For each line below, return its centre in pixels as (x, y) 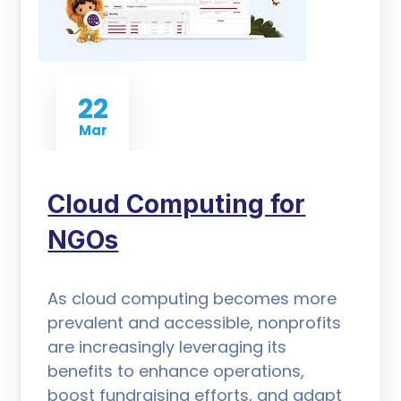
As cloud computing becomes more (192, 299)
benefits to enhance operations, (176, 371)
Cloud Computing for (177, 204)
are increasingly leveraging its (167, 347)
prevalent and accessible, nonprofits (195, 323)
